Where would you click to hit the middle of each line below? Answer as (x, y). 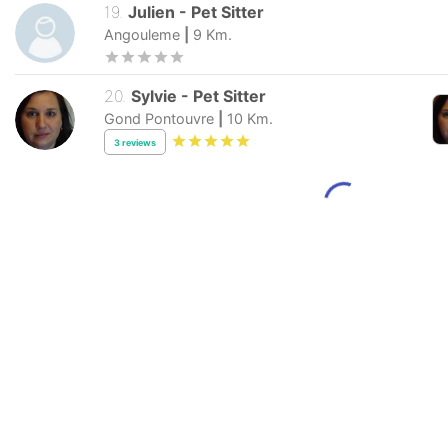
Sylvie (154, 96)
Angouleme (142, 35)
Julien (152, 12)
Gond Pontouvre (159, 119)
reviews (139, 142)
